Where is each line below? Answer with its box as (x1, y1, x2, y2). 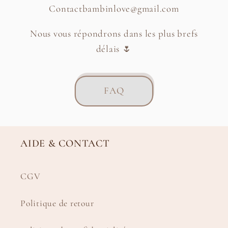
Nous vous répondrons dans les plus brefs (30, 28, 198, 39)
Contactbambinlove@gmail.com (49, 3, 179, 15)
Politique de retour (20, 197, 94, 209)
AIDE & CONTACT (20, 137, 110, 150)
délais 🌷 (96, 43, 132, 54)
